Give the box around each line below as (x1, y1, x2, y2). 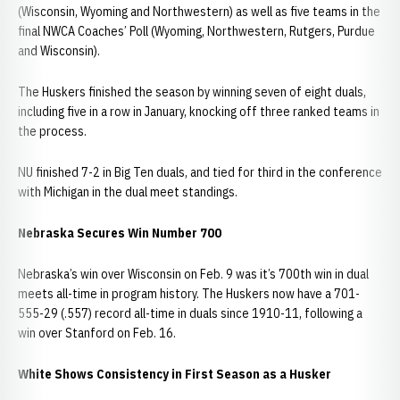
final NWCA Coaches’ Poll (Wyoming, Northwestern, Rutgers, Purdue (18, 23, 375, 39)
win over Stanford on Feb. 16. (18, 325, 176, 341)
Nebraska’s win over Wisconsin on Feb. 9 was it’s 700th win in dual (18, 266, 369, 282)
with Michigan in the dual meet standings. (18, 184, 237, 200)
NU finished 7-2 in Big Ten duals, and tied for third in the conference (18, 164, 382, 180)
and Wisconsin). (18, 43, 100, 59)
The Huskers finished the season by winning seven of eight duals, (18, 84, 366, 100)
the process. (18, 123, 87, 139)
